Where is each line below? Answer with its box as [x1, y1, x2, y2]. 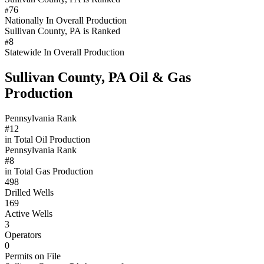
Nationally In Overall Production [5, 15, 127, 25]
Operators [5, 229, 41, 240]
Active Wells [5, 208, 52, 219]
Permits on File [5, 250, 61, 261]
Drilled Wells [5, 187, 54, 197]
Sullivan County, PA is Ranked [5, 25, 120, 36]
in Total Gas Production [5, 166, 93, 176]
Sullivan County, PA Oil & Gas [5, 69, 191, 85]
